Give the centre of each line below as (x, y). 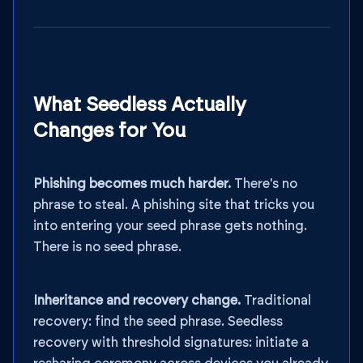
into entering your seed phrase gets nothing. (170, 226)
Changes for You (109, 131)
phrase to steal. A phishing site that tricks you (174, 205)
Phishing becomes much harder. (132, 184)
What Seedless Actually (140, 105)
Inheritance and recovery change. (137, 301)
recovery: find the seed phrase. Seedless (158, 322)
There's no (264, 184)
